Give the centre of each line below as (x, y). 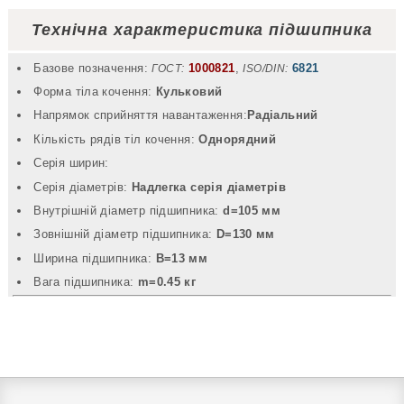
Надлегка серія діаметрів (209, 187)
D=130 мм (245, 234)
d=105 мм (252, 210)
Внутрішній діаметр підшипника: (129, 210)
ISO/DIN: (266, 68)
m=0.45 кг (167, 282)
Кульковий (189, 91)
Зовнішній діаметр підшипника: (125, 234)
